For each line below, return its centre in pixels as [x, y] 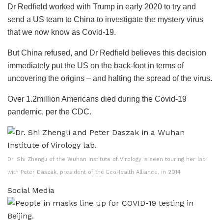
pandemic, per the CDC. [49, 111]
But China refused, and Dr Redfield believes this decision [107, 53]
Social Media [31, 190]
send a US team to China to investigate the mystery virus [105, 19]
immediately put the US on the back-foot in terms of [96, 65]
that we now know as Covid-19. [62, 32]
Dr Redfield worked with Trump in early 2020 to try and [102, 6]
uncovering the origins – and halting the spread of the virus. [110, 78]
